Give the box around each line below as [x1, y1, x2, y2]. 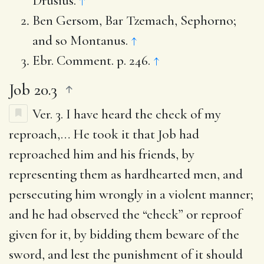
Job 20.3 [9, 79, 57, 100]
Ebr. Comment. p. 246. [32, 52, 153, 69]
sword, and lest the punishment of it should [9, 246, 243, 263]
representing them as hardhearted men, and [9, 166, 243, 183]
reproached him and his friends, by [9, 146, 194, 163]
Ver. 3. [32, 105, 66, 123]
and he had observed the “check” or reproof [9, 206, 242, 223]
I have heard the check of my [66, 105, 221, 123]
